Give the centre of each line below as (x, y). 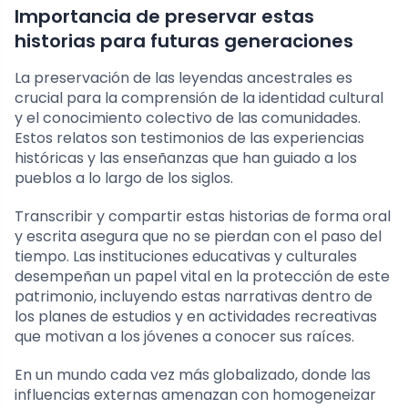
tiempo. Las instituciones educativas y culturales (186, 256)
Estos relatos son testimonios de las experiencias (189, 138)
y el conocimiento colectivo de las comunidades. (188, 117)
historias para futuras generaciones (184, 41)
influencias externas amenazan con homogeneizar (195, 394)
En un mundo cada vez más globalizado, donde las (193, 374)
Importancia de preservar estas (164, 16)
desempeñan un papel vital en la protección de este (202, 276)
